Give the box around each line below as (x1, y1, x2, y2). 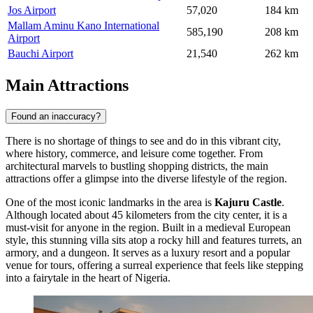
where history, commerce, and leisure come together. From (6, 147, 263, 159)
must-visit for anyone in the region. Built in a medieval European (6, 221, 291, 233)
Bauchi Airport (8, 47, 73, 59)
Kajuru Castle (214, 196, 282, 208)
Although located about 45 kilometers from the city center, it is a (6, 208, 287, 221)
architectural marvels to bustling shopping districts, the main (6, 159, 268, 172)
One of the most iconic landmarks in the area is (6, 196, 214, 208)
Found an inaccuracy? (11, 110, 101, 122)
